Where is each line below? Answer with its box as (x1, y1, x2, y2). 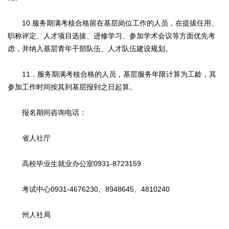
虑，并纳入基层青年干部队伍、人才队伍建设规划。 (8, 44, 172, 53)
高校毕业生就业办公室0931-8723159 (8, 159, 141, 168)
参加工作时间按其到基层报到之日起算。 (8, 83, 136, 91)
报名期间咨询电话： (8, 108, 86, 117)
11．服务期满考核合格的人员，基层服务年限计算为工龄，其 (8, 70, 216, 79)
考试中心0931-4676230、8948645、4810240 (8, 185, 170, 194)
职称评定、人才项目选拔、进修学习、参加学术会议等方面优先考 (8, 32, 215, 40)
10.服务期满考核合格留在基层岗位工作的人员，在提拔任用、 (8, 19, 218, 28)
